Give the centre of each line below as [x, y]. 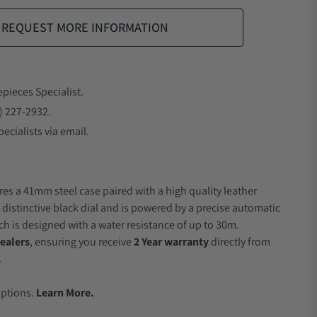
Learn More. [65, 293]
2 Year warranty [171, 242]
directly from [240, 242]
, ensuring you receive [82, 242]
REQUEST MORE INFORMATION [85, 27]
